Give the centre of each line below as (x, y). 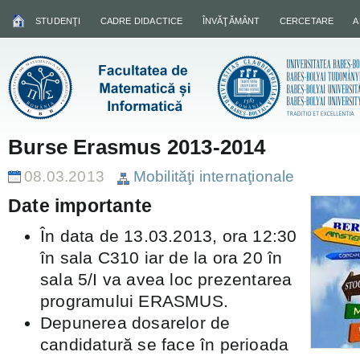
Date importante (80, 206)
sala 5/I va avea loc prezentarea (166, 279)
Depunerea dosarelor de (135, 323)
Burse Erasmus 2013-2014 (137, 147)
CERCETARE (307, 21)
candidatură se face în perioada (165, 344)
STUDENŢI (58, 21)
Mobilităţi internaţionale (214, 176)
